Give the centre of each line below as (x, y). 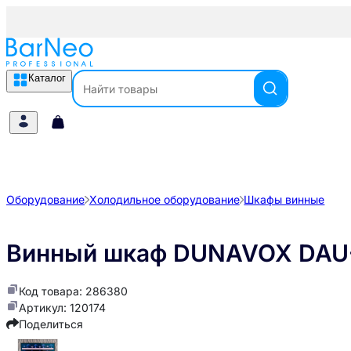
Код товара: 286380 (73, 291)
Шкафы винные (284, 199)
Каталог (47, 78)
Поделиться (51, 324)
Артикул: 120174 (62, 308)
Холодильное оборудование (164, 199)
